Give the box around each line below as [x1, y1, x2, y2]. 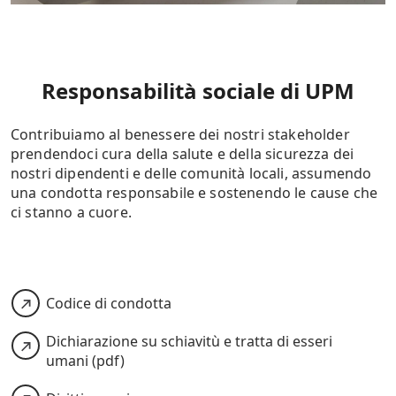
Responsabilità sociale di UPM [42, 76, 354, 106]
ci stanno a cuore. [11, 202, 136, 223]
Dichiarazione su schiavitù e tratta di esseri [46, 331, 332, 352]
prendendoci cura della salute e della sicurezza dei [11, 144, 354, 164]
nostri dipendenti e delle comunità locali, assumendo [11, 164, 372, 184]
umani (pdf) [46, 351, 125, 371]
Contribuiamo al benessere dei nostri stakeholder [11, 125, 350, 145]
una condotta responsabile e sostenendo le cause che [11, 183, 378, 203]
